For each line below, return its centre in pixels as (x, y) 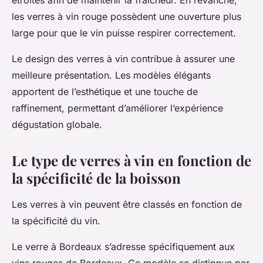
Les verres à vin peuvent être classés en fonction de (127, 205)
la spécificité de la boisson (96, 178)
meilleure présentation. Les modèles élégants (111, 75)
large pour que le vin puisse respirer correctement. (125, 33)
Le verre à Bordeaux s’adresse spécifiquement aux (123, 247)
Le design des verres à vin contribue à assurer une (123, 59)
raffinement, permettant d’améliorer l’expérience (117, 108)
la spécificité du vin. (56, 221)
